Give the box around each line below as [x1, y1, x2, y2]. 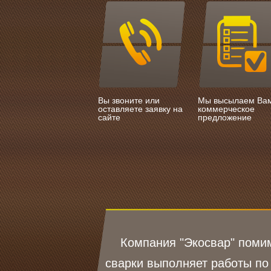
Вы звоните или [98, 96, 160, 105]
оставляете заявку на [98, 104, 183, 114]
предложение [198, 113, 252, 122]
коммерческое [198, 104, 255, 114]
